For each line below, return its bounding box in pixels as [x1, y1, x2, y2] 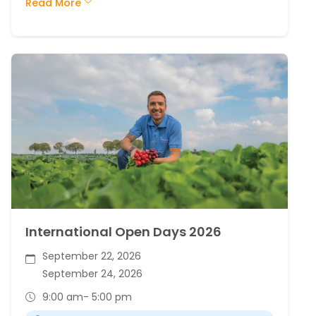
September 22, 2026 [42, 249, 141, 263]
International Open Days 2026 [25, 223, 221, 241]
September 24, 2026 [42, 267, 142, 281]
